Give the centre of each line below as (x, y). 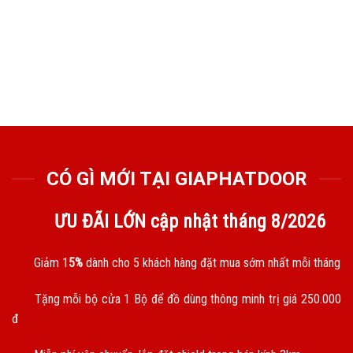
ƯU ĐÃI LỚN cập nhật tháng (160, 222)
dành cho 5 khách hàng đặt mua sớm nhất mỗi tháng (212, 263)
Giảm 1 (50, 263)
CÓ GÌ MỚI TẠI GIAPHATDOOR (176, 179)
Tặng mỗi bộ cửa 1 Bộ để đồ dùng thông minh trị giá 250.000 (186, 299)
